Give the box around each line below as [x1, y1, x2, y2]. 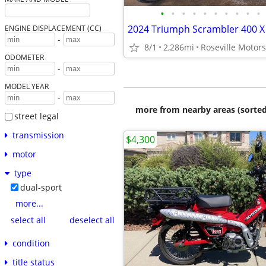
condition [12, 237, 50, 249]
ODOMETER [4, 52, 44, 62]
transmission [12, 129, 64, 141]
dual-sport [20, 181, 62, 193]
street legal [14, 110, 59, 122]
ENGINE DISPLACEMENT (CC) [4, 23, 102, 33]
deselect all [69, 214, 115, 226]
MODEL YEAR [4, 81, 49, 91]
